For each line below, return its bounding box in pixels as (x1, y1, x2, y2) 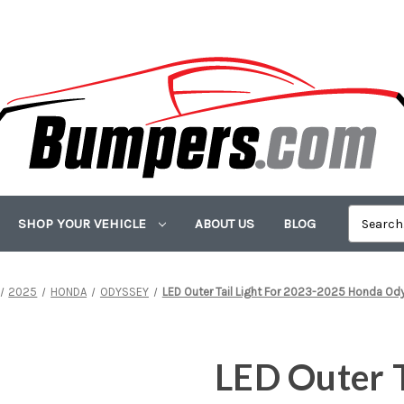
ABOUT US (195, 216, 255, 232)
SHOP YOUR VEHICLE (17, 216, 150, 232)
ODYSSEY (99, 285, 149, 298)
